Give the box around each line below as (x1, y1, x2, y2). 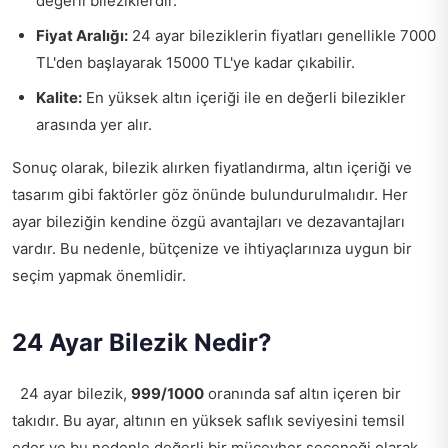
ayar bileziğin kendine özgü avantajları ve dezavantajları (12, 212, 405, 231)
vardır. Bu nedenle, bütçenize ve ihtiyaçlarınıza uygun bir (12, 239, 412, 258)
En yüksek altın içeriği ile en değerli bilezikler (82, 88, 406, 107)
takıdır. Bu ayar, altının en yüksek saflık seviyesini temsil (12, 411, 405, 430)
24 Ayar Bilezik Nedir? (12, 328, 272, 357)
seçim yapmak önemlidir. (12, 266, 194, 285)
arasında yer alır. (36, 115, 152, 134)
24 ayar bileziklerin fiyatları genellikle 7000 (128, 26, 436, 45)
